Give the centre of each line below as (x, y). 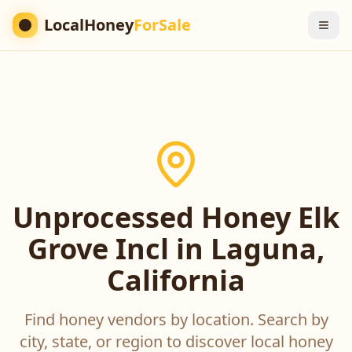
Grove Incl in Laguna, (176, 249)
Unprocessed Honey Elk (176, 217)
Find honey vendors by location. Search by (176, 319)
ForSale (162, 25)
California (176, 280)
